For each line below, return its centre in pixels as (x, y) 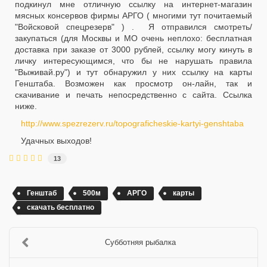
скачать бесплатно (60, 207)
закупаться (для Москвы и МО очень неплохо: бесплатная (133, 38)
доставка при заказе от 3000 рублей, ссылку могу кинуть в (133, 49)
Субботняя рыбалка (140, 242)
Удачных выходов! (56, 141)
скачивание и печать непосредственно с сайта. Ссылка (133, 95)
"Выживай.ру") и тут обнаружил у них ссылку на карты (133, 72)
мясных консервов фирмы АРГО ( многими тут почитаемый (133, 15)
